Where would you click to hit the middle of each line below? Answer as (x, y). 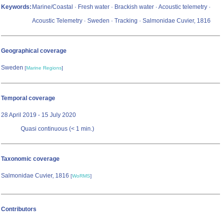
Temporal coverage (28, 98)
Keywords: (16, 7)
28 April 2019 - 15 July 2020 (38, 115)
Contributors (19, 209)
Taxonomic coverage (30, 159)
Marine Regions (44, 68)
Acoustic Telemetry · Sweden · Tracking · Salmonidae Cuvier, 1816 (121, 21)
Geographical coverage (34, 51)
